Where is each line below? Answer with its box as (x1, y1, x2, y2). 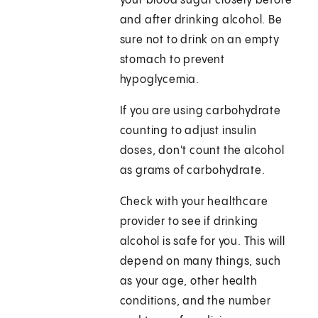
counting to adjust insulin (119, 125, 257, 138)
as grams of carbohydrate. (119, 165, 265, 177)
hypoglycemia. (119, 74, 200, 87)
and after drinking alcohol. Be (119, 14, 283, 27)
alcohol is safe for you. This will (119, 236, 285, 248)
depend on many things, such (119, 256, 282, 268)
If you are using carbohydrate (119, 105, 281, 118)
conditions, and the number (119, 295, 271, 308)
